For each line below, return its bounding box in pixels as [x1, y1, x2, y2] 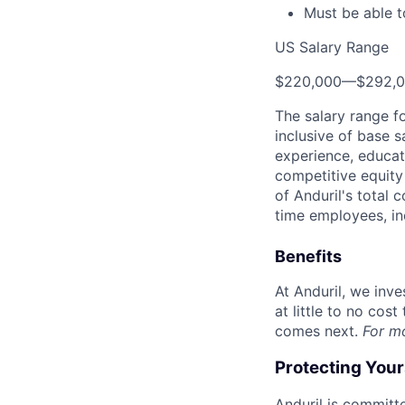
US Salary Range [275, 38, 389, 56]
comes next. [275, 322, 363, 340]
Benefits [275, 247, 342, 266]
